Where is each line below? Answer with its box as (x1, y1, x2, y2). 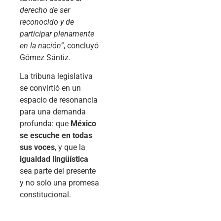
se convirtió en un (20, 83, 81, 93)
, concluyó (64, 40, 99, 50)
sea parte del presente (20, 166, 96, 176)
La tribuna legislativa (20, 72, 93, 81)
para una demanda (20, 107, 86, 117)
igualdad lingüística (20, 154, 88, 164)
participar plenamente (20, 29, 94, 38)
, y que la (55, 143, 85, 152)
